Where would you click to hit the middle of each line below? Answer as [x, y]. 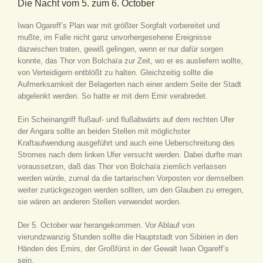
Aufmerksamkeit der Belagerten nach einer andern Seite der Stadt [129, 84]
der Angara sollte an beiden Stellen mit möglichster [104, 131]
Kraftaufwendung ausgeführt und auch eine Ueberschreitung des [126, 143]
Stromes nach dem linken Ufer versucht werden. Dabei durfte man [130, 155]
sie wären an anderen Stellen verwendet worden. [100, 202]
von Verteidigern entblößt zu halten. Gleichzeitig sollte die [115, 73]
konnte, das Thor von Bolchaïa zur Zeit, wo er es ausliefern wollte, [130, 61]
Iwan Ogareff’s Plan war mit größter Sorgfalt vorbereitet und [119, 26]
